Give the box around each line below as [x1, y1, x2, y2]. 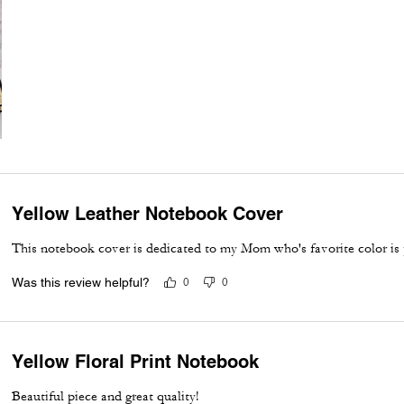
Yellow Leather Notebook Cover [12, 202, 284, 225]
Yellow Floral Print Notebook [12, 350, 260, 372]
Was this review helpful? [12, 274, 151, 289]
